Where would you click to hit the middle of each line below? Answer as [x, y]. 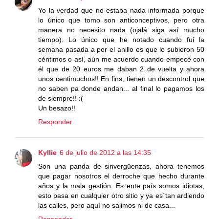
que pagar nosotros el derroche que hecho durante [121, 176]
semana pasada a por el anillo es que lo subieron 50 [121, 50]
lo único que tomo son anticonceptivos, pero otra [121, 20]
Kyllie [47, 153]
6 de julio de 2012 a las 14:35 [105, 153]
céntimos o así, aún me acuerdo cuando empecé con [121, 59]
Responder [55, 122]
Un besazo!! [57, 108]
